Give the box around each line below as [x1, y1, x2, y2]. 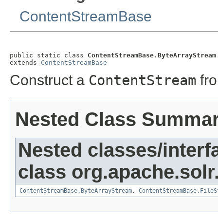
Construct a [10, 72, 89, 89]
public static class [10, 51, 88, 59]
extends [10, 58, 41, 66]
